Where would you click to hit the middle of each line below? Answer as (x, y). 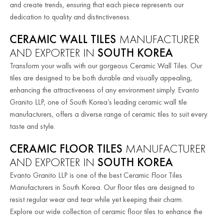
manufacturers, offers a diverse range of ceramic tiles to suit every (108, 114)
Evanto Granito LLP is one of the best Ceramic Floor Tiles (96, 175)
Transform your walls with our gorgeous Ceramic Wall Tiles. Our (106, 65)
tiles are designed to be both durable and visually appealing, (101, 77)
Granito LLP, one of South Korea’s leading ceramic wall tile (98, 102)
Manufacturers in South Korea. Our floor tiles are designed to (102, 187)
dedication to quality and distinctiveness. (70, 16)
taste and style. (32, 126)
